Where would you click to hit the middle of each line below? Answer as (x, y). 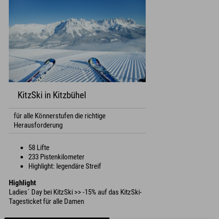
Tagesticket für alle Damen (46, 202)
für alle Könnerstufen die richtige (60, 116)
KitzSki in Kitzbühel (52, 96)
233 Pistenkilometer (56, 157)
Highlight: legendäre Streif (65, 166)
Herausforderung (38, 125)
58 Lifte (39, 148)
